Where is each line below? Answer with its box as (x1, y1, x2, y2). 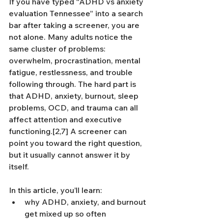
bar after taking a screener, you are (9, 20, 141, 30)
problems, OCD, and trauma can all (9, 103, 140, 112)
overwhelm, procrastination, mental (9, 55, 142, 65)
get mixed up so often (25, 209, 106, 219)
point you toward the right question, (9, 138, 144, 148)
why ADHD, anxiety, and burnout (25, 197, 148, 207)
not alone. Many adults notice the (9, 32, 135, 42)
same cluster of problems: (9, 44, 108, 54)
